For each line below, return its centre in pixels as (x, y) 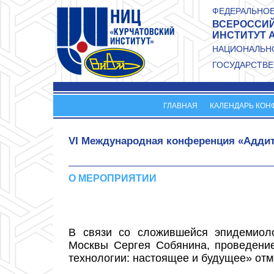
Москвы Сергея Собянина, (142, 246)
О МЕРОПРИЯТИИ (113, 178)
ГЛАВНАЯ (180, 106)
